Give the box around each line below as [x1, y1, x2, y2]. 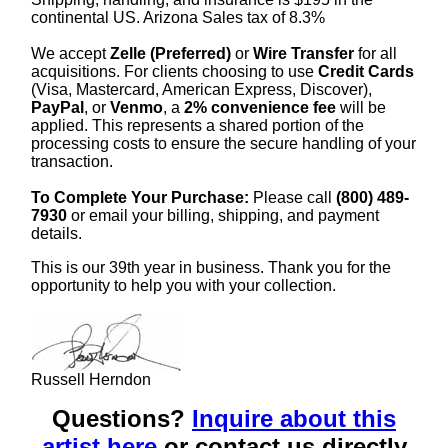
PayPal [31, 98, 84, 116]
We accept [31, 44, 110, 62]
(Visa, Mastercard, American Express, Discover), [31, 80, 372, 98]
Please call [249, 188, 336, 206]
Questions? [52, 404, 192, 432]
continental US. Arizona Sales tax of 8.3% [31, 8, 325, 26]
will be [336, 98, 386, 116]
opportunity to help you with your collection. [31, 276, 336, 294]
